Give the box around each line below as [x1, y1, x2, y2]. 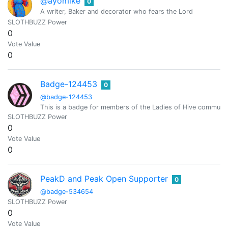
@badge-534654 [40, 188, 93, 195]
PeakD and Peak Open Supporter [40, 174, 168, 184]
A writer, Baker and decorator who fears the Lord [40, 7, 193, 15]
